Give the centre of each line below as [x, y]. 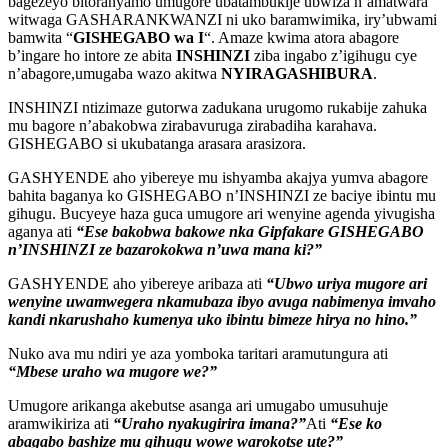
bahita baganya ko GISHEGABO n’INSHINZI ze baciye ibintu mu [222, 196]
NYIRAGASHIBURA [297, 74]
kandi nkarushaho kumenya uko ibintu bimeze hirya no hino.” [212, 320]
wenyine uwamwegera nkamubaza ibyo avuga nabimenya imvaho [222, 302]
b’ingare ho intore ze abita [92, 56]
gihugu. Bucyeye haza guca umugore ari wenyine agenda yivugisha [221, 214]
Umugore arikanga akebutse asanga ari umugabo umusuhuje [198, 406]
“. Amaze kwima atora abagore [301, 38]
